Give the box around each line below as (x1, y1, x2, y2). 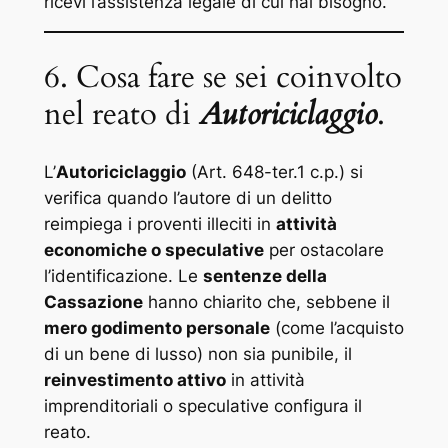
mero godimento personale (43, 317, 270, 338)
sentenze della (202, 265, 327, 286)
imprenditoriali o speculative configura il (43, 395, 362, 416)
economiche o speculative (43, 239, 264, 260)
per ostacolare (263, 239, 384, 260)
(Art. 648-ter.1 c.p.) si (185, 161, 363, 182)
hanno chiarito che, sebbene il (142, 291, 390, 312)
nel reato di (43, 93, 199, 136)
